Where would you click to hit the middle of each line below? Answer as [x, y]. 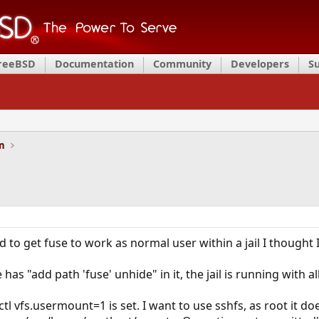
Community [182, 64]
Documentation [94, 64]
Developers [260, 64]
